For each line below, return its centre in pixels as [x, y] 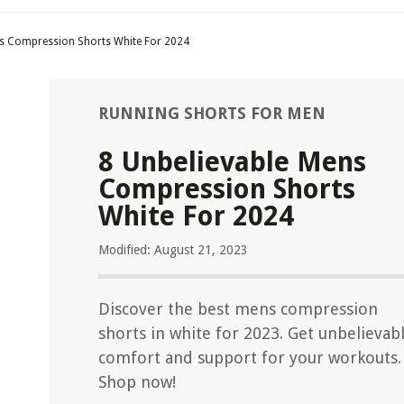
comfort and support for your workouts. [250, 358]
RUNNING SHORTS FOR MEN [212, 113]
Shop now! [137, 382]
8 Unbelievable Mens [232, 162]
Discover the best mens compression [238, 309]
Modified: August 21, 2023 [173, 250]
